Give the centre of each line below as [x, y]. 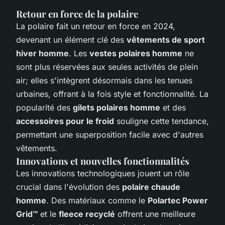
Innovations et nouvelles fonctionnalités [103, 161]
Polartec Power [178, 200]
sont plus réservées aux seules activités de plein [107, 67]
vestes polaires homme [136, 53]
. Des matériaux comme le [97, 200]
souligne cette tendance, [161, 121]
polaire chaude [151, 187]
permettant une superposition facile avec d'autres [110, 134]
